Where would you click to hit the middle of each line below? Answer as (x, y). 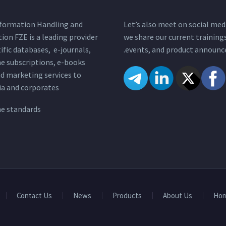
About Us (178, 195)
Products (127, 195)
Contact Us (34, 195)
